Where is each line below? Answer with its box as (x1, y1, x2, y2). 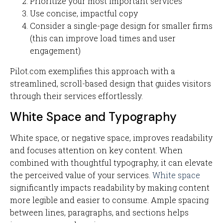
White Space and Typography (10, 109, 177, 124)
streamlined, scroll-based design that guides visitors (10, 78, 211, 89)
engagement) (30, 45, 81, 56)
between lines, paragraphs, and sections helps (10, 207, 189, 218)
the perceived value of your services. (10, 170, 152, 180)
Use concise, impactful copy (30, 8, 138, 18)
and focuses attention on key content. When (10, 145, 183, 155)
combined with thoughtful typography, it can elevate (10, 157, 213, 168)
